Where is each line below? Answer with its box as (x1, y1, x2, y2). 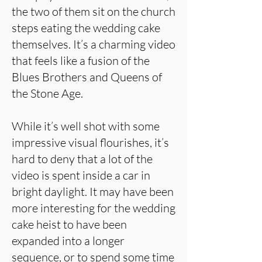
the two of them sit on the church (12, 4, 175, 19)
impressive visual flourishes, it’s (12, 135, 169, 150)
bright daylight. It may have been (12, 184, 174, 199)
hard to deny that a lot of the (12, 151, 153, 166)
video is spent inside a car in (12, 168, 150, 182)
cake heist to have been (12, 217, 127, 232)
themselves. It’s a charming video (12, 37, 175, 51)
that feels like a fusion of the (12, 53, 150, 68)
